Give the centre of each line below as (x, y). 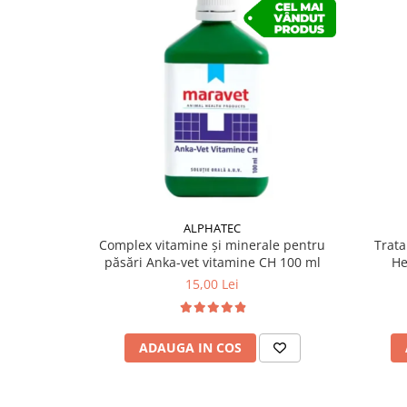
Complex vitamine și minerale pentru (212, 245)
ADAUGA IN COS (190, 348)
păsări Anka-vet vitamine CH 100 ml (212, 263)
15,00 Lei (212, 284)
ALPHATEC (212, 228)
